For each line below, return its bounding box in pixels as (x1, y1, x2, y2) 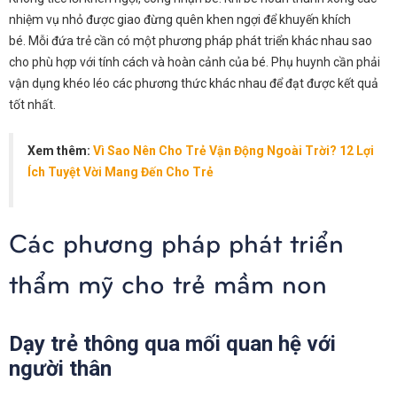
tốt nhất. (9, 97, 56, 112)
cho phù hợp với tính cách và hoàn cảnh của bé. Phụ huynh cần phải (9, 54, 380, 69)
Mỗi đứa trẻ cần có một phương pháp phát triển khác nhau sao (28, 33, 372, 48)
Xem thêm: (27, 143, 93, 158)
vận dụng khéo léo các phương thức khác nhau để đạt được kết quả (9, 75, 378, 90)
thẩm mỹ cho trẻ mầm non (9, 265, 327, 299)
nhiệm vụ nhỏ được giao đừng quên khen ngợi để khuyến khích (9, 12, 351, 27)
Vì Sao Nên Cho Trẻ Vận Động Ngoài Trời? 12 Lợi (93, 143, 374, 158)
